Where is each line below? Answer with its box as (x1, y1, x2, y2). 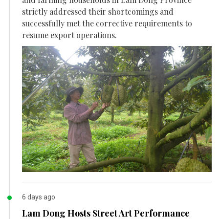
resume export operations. (22, 29, 117, 40)
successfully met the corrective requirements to (22, 18, 192, 28)
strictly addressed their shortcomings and (22, 6, 174, 17)
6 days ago (22, 193, 55, 201)
